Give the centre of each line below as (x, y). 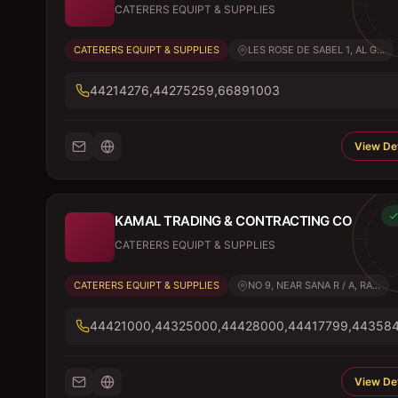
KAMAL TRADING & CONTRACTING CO (233, 221)
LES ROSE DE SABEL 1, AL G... (316, 50)
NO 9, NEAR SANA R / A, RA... (314, 285)
